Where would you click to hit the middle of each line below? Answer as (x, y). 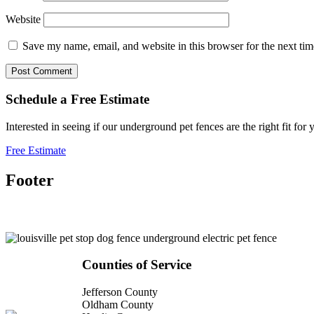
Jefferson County (120, 292)
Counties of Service (136, 265)
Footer (30, 180)
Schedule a (38, 100)
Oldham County (117, 305)
